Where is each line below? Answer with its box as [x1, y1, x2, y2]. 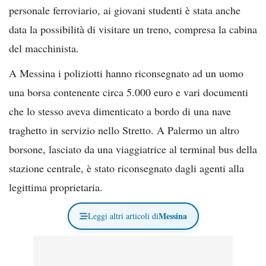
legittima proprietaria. [9, 179, 103, 194]
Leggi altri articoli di [87, 210, 159, 221]
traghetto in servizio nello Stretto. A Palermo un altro [9, 122, 239, 137]
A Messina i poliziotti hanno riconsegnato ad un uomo [9, 65, 243, 80]
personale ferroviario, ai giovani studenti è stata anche [9, 2, 240, 17]
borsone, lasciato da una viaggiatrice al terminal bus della [9, 141, 257, 156]
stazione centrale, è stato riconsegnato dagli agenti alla [9, 160, 244, 175]
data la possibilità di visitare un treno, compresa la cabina [9, 21, 257, 36]
